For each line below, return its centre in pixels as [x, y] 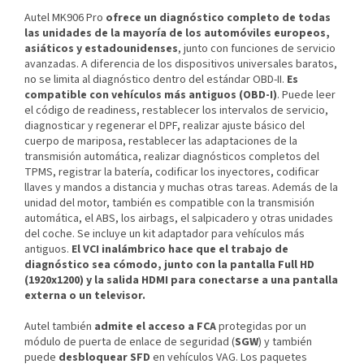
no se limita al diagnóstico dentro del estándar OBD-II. [156, 80]
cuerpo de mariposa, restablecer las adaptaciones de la [161, 142]
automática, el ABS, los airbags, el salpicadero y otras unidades [179, 219]
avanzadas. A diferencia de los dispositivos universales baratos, [181, 65]
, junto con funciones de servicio [257, 49]
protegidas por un [262, 327]
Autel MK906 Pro [65, 18]
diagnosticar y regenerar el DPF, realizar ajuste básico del [165, 126]
